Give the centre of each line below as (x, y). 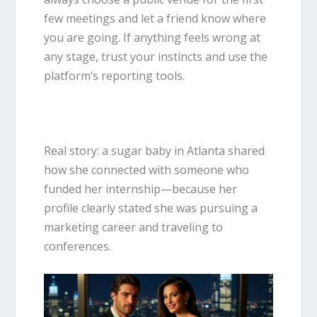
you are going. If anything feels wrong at (152, 38)
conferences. (78, 246)
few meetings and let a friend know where (155, 19)
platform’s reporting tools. (115, 76)
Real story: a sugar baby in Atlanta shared (155, 150)
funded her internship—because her (141, 189)
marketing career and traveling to (134, 227)
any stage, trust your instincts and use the (156, 57)
